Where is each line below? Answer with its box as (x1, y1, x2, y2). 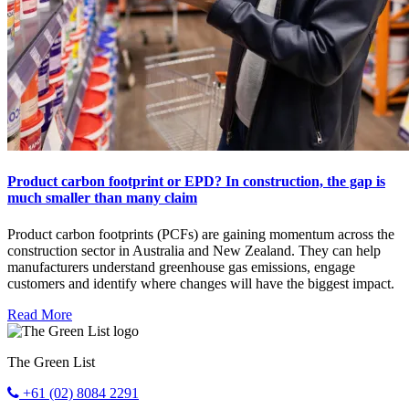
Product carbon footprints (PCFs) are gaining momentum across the (7, 225, 394, 242)
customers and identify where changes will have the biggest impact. (7, 275, 394, 291)
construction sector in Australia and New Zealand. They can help (7, 242, 381, 258)
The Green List (7, 353, 95, 370)
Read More (7, 306, 72, 322)
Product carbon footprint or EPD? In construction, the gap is (7, 173, 385, 190)
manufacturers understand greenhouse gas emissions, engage (7, 258, 355, 275)
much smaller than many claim (7, 190, 197, 206)
